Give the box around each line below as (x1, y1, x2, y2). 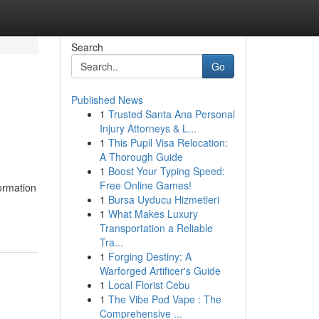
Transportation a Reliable (99, 221, 213, 235)
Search (70, 40, 103, 54)
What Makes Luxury (108, 206, 198, 221)
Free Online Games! (99, 178, 192, 192)
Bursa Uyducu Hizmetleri (108, 192, 219, 206)
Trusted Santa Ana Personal (108, 107, 235, 121)
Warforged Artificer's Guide (99, 263, 221, 278)
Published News (70, 93, 143, 107)
